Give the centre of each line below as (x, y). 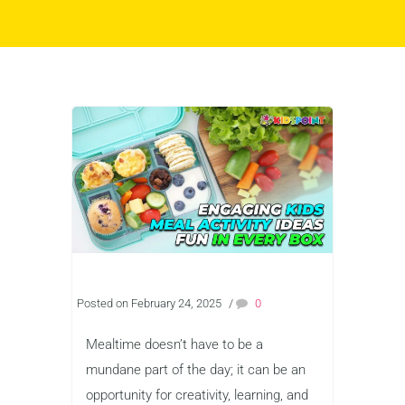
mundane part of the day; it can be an (196, 369)
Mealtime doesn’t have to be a (174, 344)
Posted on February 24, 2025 (149, 303)
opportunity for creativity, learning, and (197, 395)
